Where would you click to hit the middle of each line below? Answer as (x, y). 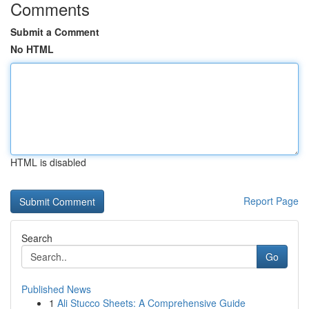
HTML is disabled (48, 162)
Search (37, 238)
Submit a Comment (55, 32)
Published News (56, 289)
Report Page (271, 201)
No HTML (32, 49)
